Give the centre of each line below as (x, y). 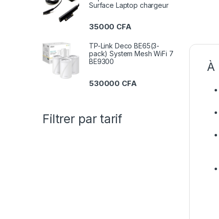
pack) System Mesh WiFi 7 (131, 54)
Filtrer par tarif (82, 119)
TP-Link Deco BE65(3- (124, 46)
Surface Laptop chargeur (129, 5)
